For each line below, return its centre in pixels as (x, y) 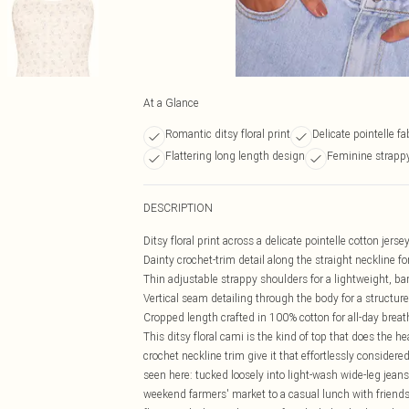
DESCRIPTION (178, 208)
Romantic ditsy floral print (228, 134)
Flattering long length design (235, 156)
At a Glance (171, 103)
